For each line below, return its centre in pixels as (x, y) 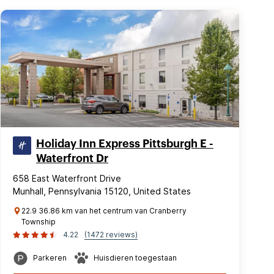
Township (39, 222)
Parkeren (50, 258)
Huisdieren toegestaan (135, 258)
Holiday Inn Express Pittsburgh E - (125, 144)
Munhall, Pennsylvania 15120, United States (102, 191)
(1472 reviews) (111, 235)
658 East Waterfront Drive (67, 178)
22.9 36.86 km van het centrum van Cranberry (104, 211)
